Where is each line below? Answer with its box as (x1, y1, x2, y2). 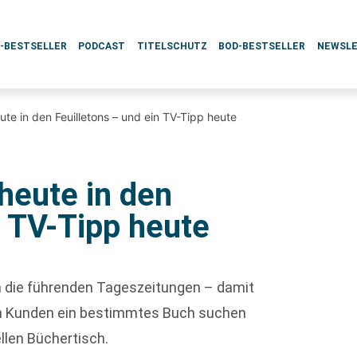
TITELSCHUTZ (136, 41, 207, 52)
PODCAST (78, 41, 126, 52)
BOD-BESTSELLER (218, 41, 306, 52)
